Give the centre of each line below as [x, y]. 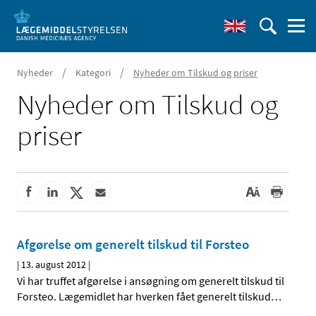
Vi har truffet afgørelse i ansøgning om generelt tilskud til [151, 281]
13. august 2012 [54, 265]
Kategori [93, 73]
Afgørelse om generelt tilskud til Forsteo [133, 244]
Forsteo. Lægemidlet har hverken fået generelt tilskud [144, 297]
